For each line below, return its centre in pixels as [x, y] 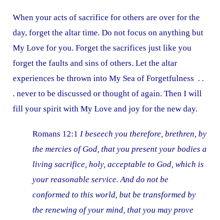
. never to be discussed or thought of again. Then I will [108, 94]
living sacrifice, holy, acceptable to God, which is [118, 165]
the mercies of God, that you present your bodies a [120, 149]
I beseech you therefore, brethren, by [144, 134]
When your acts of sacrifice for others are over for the [107, 18]
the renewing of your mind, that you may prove [113, 210]
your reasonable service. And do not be [101, 180]
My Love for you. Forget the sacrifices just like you [102, 48]
